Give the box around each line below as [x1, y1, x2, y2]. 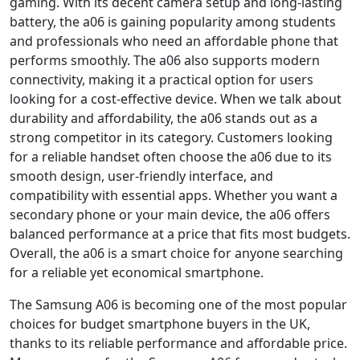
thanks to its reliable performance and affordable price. [10, 333, 347, 352]
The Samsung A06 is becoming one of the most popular [10, 295, 347, 313]
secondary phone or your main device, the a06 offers [10, 205, 330, 223]
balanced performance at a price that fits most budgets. [10, 224, 350, 243]
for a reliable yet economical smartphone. [10, 263, 264, 281]
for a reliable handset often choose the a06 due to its [10, 147, 332, 166]
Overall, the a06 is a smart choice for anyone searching [10, 243, 343, 262]
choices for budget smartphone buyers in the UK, [10, 314, 310, 333]
